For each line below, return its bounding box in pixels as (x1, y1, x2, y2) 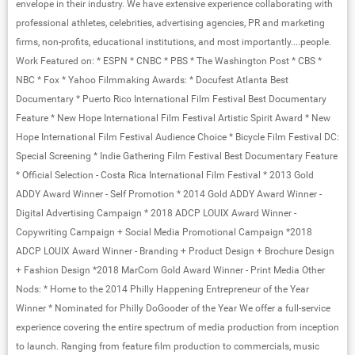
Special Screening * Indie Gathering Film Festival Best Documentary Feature (16, 150, 338, 162)
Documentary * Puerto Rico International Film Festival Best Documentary (16, 93, 326, 105)
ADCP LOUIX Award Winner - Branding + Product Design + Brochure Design (16, 245, 334, 257)
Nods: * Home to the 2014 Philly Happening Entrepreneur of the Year (16, 283, 309, 295)
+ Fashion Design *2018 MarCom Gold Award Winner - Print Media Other (16, 264, 325, 276)
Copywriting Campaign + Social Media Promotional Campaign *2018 (16, 226, 312, 238)
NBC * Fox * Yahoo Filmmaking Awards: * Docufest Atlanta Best (16, 74, 288, 86)
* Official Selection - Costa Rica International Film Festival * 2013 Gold (16, 169, 314, 181)
